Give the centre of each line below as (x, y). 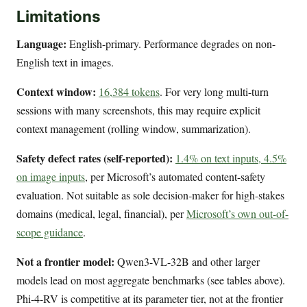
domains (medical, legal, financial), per (101, 213)
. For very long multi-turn (214, 91)
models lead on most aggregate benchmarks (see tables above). (151, 280)
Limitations (59, 16)
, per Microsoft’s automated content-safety (175, 176)
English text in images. (65, 62)
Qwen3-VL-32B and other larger (187, 261)
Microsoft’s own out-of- (237, 213)
